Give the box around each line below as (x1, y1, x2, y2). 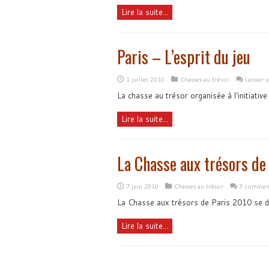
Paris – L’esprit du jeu (116, 44, 250, 69)
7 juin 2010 (125, 182, 159, 190)
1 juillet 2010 (125, 75, 165, 83)
